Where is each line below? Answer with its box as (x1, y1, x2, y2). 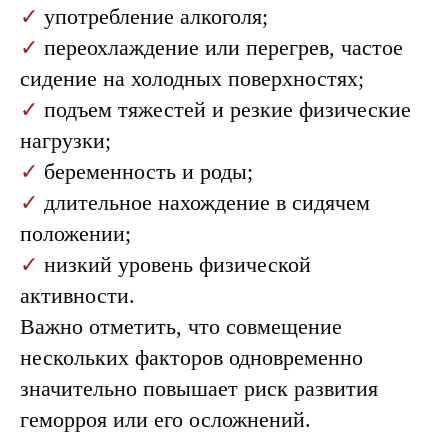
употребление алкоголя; (44, 4, 268, 29)
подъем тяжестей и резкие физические (44, 97, 411, 122)
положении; (20, 221, 131, 246)
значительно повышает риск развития (20, 376, 378, 401)
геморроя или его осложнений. (20, 407, 311, 432)
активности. (20, 283, 135, 308)
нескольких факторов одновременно (20, 345, 363, 370)
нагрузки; (20, 128, 111, 153)
